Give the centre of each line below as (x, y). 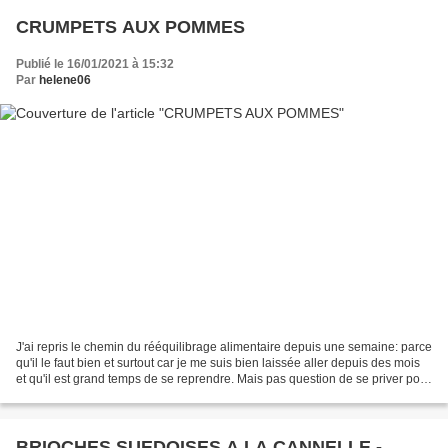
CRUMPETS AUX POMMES (130, 26)
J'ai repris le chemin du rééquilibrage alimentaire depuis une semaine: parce (224, 347)
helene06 (65, 79)
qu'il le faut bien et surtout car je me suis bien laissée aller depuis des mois (218, 363)
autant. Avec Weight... (74, 395)
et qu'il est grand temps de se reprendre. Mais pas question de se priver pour (223, 379)
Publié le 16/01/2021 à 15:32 (95, 63)
